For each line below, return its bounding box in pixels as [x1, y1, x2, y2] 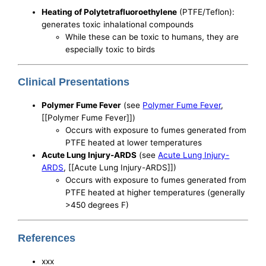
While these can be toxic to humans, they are [65, 32, 239, 42]
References [18, 232, 76, 244]
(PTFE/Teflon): [177, 7, 235, 17]
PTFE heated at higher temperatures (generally [65, 188, 246, 198]
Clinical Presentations [18, 76, 130, 88]
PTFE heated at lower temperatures [65, 138, 202, 148]
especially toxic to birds [65, 45, 156, 55]
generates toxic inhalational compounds [42, 20, 194, 30]
